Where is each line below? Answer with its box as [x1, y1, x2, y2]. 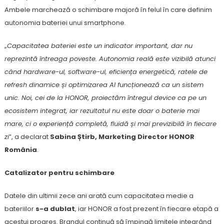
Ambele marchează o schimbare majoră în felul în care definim [4, 5, 212, 14]
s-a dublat [35, 204, 75, 213]
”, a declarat [8, 132, 50, 141]
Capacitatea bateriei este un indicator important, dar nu [6, 41, 192, 50]
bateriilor [4, 204, 35, 213]
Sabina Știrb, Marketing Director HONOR [49, 132, 194, 141]
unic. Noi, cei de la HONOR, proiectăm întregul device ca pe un [4, 93, 206, 102]
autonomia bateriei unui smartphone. [4, 18, 126, 27]
